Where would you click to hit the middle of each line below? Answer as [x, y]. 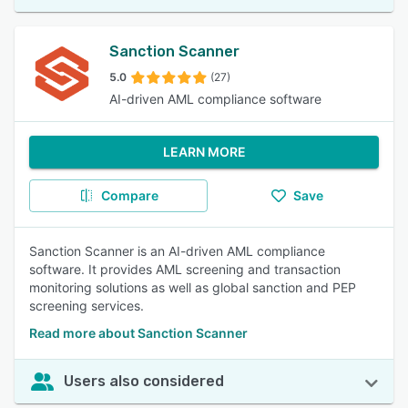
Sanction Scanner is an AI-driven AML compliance [177, 251]
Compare [129, 195]
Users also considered [144, 381]
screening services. [87, 306]
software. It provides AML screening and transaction [185, 269]
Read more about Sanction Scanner [138, 333]
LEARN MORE [204, 152]
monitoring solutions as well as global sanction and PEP [193, 287]
